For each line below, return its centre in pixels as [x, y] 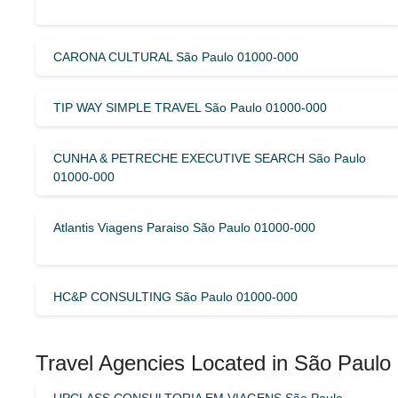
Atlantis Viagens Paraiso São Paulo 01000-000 [184, 227]
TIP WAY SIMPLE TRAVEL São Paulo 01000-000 [190, 107]
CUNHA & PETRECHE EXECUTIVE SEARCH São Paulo [210, 158]
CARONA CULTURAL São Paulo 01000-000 [176, 56]
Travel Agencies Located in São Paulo [213, 362]
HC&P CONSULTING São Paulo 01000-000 [175, 296]
